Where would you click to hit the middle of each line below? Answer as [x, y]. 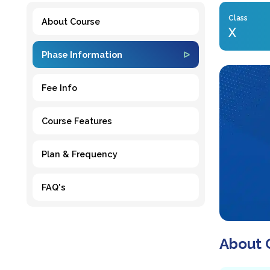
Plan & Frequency [80, 154]
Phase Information [82, 54]
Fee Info [59, 87]
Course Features [77, 121]
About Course [71, 21]
